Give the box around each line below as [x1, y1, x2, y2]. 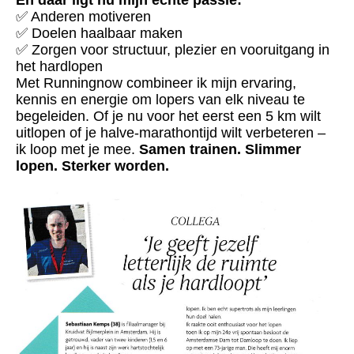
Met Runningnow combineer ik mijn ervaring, [16, 75, 296, 92]
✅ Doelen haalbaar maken [16, 25, 183, 42]
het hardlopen [16, 58, 103, 75]
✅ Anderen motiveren [16, 9, 151, 25]
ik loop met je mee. [16, 141, 139, 158]
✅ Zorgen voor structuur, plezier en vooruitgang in [16, 42, 330, 58]
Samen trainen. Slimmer [139, 141, 301, 158]
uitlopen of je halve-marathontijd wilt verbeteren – [16, 125, 326, 141]
